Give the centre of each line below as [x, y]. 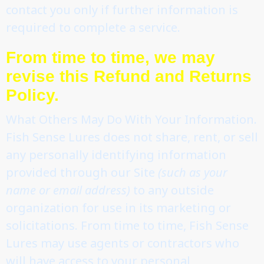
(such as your [193, 172]
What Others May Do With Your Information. [131, 119]
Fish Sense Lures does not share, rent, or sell [132, 137]
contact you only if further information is [122, 9]
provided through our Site [82, 172]
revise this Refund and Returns [129, 76]
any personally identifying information [116, 154]
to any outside [172, 190]
